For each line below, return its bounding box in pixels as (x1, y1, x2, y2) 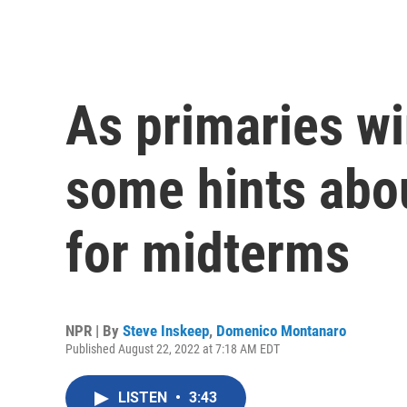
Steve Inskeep (123, 322, 209, 341)
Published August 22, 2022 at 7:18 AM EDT (65, 342, 280, 357)
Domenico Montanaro (216, 322, 346, 341)
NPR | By (65, 322, 123, 341)
